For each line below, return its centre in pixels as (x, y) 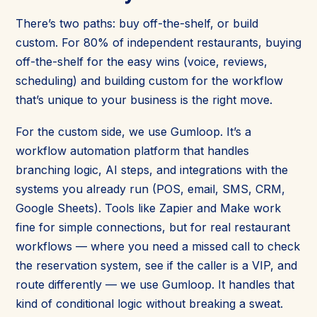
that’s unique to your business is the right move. (144, 99)
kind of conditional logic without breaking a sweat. (149, 303)
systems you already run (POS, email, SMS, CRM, (150, 189)
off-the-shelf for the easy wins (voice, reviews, (142, 61)
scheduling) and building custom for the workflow (149, 80)
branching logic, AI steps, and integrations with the (152, 169)
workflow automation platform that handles (132, 150)
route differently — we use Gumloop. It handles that (155, 284)
